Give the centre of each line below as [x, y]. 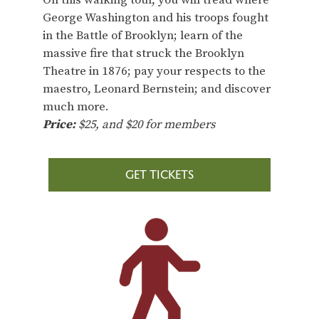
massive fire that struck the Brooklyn [143, 53]
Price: [59, 125]
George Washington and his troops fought [156, 18]
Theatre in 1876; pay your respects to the [154, 71]
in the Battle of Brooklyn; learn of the [143, 36]
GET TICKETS [159, 174]
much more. [76, 107]
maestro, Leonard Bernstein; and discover [157, 89]
